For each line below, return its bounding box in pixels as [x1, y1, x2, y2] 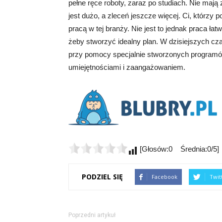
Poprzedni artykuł [68, 211, 115, 219]
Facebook [152, 172, 177, 180]
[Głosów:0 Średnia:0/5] [138, 144, 219, 153]
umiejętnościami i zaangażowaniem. [68, 62, 185, 71]
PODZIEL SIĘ [82, 172, 123, 182]
